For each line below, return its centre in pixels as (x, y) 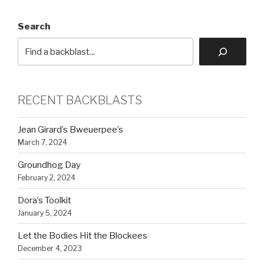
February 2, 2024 (47, 177)
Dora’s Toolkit (44, 200)
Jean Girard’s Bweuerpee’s (70, 129)
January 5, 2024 (45, 213)
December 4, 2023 (50, 248)
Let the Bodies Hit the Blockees (82, 235)
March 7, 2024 (42, 142)
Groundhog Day (49, 165)
